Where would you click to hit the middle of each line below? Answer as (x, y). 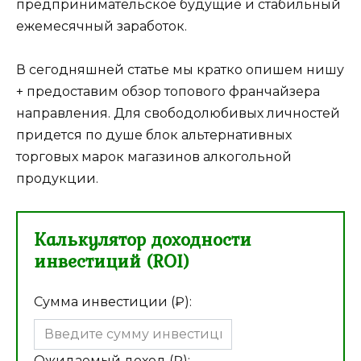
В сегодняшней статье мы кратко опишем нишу (180, 70)
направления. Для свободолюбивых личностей (178, 114)
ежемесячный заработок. (102, 26)
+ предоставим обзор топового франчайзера (168, 92)
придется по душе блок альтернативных (154, 135)
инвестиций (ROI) (112, 261)
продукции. (57, 179)
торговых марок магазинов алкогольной (154, 157)
